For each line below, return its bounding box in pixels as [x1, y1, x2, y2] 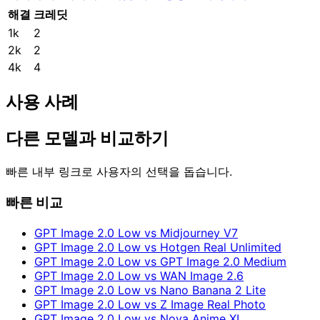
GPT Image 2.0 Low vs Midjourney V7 [34, 225, 238, 240]
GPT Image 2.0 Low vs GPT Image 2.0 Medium [34, 254, 286, 269]
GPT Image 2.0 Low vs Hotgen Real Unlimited [34, 239, 281, 254]
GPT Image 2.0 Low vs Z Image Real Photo [34, 296, 266, 311]
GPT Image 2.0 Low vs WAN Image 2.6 [34, 268, 244, 283]
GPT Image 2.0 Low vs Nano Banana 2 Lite [34, 282, 266, 297]
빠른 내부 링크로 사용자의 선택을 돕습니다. [6, 164, 232, 179]
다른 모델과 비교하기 [6, 128, 169, 149]
